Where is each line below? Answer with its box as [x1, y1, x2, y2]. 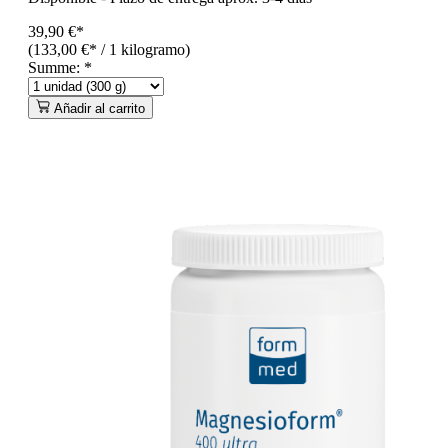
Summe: [28, 58, 84, 76]
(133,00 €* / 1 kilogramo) [28, 40, 190, 58]
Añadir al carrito [54, 100, 145, 116]
